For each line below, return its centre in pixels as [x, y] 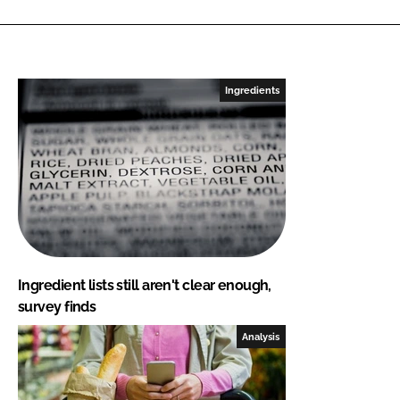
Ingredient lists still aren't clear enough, [145, 285]
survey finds [57, 306]
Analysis [261, 336]
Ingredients [253, 90]
